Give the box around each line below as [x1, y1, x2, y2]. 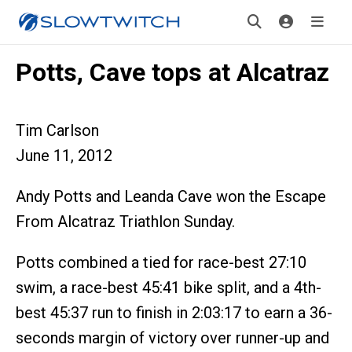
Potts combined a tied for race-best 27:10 [16, 253, 306, 272]
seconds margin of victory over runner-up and [16, 328, 329, 347]
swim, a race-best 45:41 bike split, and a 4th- [16, 278, 321, 297]
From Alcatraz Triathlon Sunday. [16, 212, 235, 231]
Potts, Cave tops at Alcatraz [16, 57, 329, 87]
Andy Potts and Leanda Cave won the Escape [16, 187, 326, 206]
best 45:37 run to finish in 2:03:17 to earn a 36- [16, 303, 332, 322]
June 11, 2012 [16, 146, 112, 165]
